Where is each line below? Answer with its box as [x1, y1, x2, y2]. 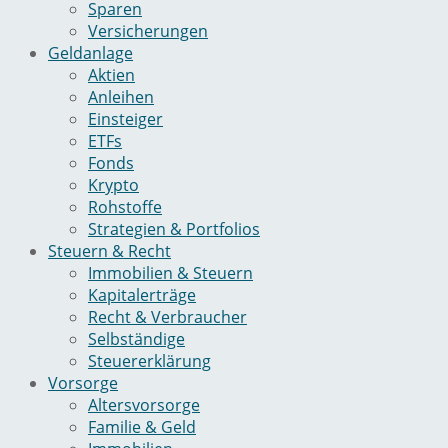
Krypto [88, 174, 139, 197]
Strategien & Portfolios [88, 218, 260, 241]
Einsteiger [88, 108, 163, 131]
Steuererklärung [88, 350, 211, 373]
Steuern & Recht [48, 240, 171, 263]
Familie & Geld [88, 416, 196, 439]
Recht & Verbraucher [88, 306, 247, 329]
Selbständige [88, 328, 185, 351]
